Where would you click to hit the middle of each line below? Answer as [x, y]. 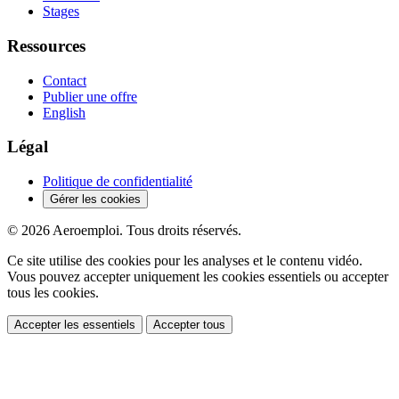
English [64, 112]
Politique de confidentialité [118, 182]
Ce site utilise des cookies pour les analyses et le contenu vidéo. [185, 261]
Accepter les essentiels [75, 325]
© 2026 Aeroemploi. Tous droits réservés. [124, 231]
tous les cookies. [53, 293]
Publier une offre [90, 96]
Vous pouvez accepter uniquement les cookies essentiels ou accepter [198, 277]
